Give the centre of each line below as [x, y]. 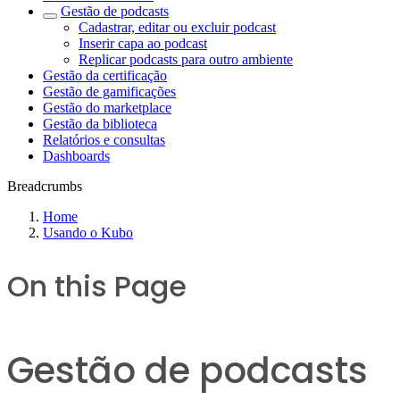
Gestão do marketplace [107, 108]
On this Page [97, 286]
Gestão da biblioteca [100, 124]
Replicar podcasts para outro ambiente [186, 59]
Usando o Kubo [88, 233]
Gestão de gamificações [109, 92]
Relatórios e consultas [104, 140]
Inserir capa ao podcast [143, 43]
